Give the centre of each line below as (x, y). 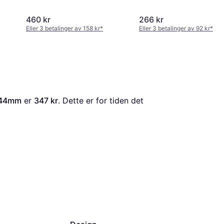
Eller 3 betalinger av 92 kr (174, 28)
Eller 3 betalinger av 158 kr (63, 28)
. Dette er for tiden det (101, 101)
